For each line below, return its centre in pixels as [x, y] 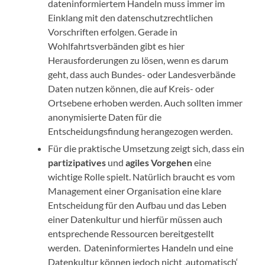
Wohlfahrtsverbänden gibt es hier [117, 46]
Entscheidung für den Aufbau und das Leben [138, 205]
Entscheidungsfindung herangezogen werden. [140, 131]
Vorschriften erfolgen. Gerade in [113, 32]
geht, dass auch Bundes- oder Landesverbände [142, 75]
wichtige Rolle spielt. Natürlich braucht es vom [142, 177]
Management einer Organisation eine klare [135, 191]
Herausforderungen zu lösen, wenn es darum [138, 60]
